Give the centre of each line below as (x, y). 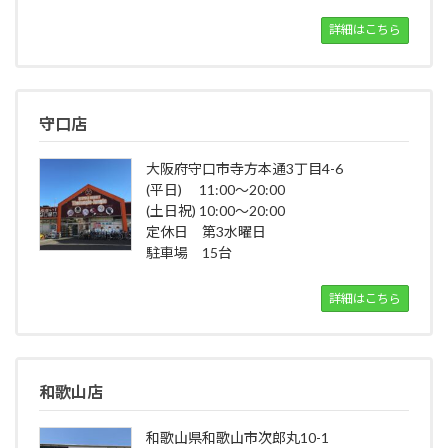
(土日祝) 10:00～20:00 (215, 211)
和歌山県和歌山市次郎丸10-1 (237, 437)
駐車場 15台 (188, 253)
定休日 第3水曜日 (205, 232)
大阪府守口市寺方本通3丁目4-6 (244, 169)
